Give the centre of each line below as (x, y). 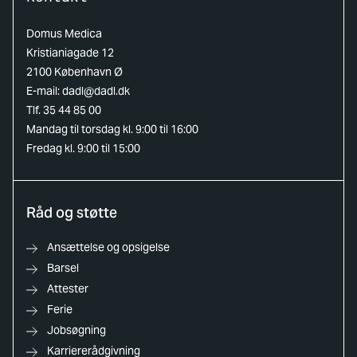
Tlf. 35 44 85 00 (64, 110)
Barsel (63, 268)
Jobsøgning (76, 330)
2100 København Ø (75, 72)
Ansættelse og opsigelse (108, 247)
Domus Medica (64, 33)
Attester (68, 288)
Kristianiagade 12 (70, 53)
